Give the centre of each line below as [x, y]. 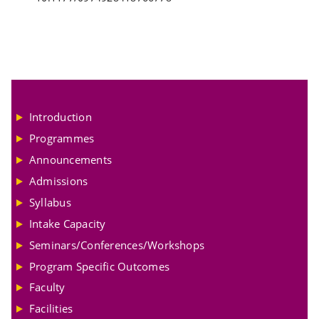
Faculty [47, 287]
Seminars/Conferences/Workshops [117, 245]
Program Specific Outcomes [99, 266]
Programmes [62, 138]
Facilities [51, 309]
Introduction [61, 117]
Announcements [71, 159]
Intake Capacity [68, 223]
